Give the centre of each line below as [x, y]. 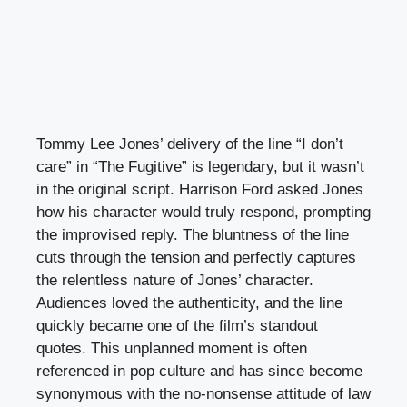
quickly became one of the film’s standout [177, 325]
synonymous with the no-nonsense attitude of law [203, 393]
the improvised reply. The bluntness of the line [193, 234]
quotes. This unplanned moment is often [172, 348]
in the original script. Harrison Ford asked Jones [200, 189]
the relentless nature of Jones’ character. [175, 280]
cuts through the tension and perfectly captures [196, 257]
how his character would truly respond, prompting [203, 212]
